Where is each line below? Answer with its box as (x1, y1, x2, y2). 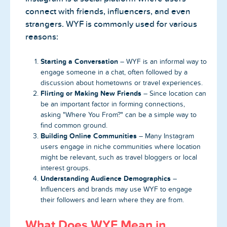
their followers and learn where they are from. (41, 196, 184, 204)
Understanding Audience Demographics (41, 174, 171, 182)
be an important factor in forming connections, (41, 100, 185, 108)
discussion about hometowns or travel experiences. (41, 79, 203, 87)
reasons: (25, 32, 58, 42)
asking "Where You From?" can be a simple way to (41, 110, 197, 119)
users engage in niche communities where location (41, 142, 201, 150)
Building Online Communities (41, 131, 137, 140)
